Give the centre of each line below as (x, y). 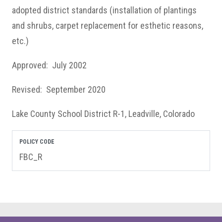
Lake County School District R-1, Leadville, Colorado (103, 114)
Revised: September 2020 (59, 89)
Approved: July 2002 (49, 65)
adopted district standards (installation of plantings (104, 10)
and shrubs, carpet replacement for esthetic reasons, (108, 26)
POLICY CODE (37, 142)
